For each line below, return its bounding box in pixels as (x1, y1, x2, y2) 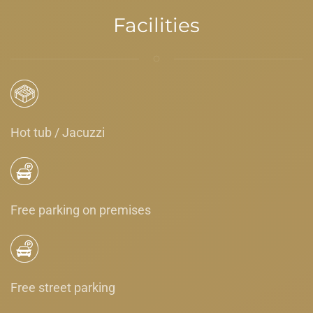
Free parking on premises (10, 202, 151, 217)
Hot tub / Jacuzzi (10, 124, 105, 140)
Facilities (113, 13, 200, 37)
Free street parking (10, 279, 115, 295)
